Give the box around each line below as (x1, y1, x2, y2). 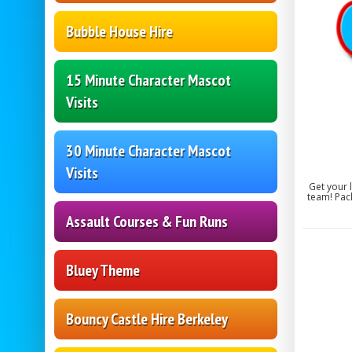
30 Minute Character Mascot (66, 141, 231, 162)
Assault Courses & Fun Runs (66, 211, 228, 233)
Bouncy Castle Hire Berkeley (66, 309, 228, 330)
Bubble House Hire (66, 21, 173, 42)
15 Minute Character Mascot (66, 70, 231, 91)
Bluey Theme (66, 260, 140, 281)
